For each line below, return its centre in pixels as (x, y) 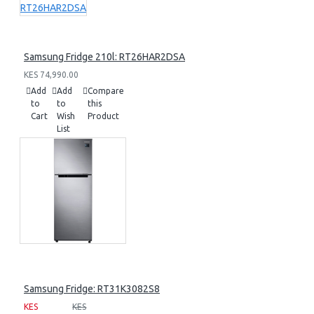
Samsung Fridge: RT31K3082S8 (92, 289)
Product (103, 116)
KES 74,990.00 (51, 75)
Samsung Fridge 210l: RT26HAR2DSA (104, 57)
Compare (106, 91)
